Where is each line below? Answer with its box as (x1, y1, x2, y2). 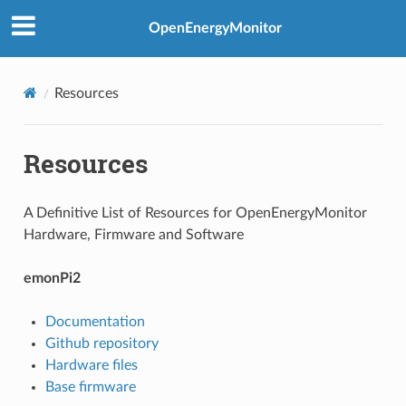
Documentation (44, 314, 145, 329)
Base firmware (44, 379, 136, 394)
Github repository (44, 335, 159, 351)
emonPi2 (23, 270, 81, 285)
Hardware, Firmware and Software (23, 227, 244, 242)
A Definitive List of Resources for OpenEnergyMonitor (23, 205, 367, 220)
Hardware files (44, 357, 138, 372)
